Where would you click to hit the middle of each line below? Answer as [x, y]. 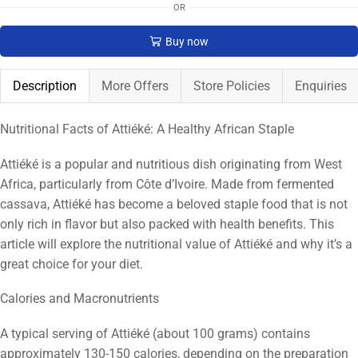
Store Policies [232, 86]
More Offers [135, 86]
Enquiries [321, 86]
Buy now [187, 41]
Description [45, 86]
